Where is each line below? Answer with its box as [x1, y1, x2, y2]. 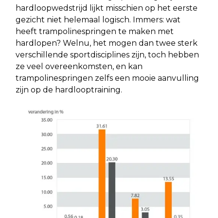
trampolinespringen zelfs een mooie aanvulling [16, 73, 199, 83]
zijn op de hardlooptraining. [16, 85, 122, 94]
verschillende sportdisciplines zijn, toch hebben [16, 50, 199, 59]
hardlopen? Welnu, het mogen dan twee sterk [16, 38, 198, 48]
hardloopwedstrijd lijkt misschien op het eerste [16, 3, 198, 13]
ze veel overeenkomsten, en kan [16, 61, 143, 71]
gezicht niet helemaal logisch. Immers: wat [16, 15, 181, 24]
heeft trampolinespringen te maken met [16, 26, 174, 36]
